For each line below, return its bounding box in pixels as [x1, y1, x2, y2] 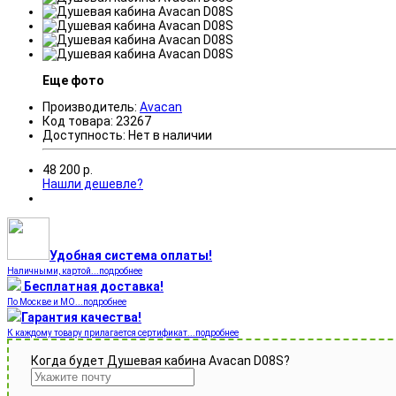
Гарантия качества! [21, 310, 141, 325]
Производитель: [42, 100, 137, 115]
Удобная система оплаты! [49, 248, 212, 263]
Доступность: [42, 128, 126, 143]
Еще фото [42, 73, 104, 88]
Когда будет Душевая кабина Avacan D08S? [31, 354, 290, 369]
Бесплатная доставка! [24, 279, 164, 294]
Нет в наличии [128, 128, 212, 143]
